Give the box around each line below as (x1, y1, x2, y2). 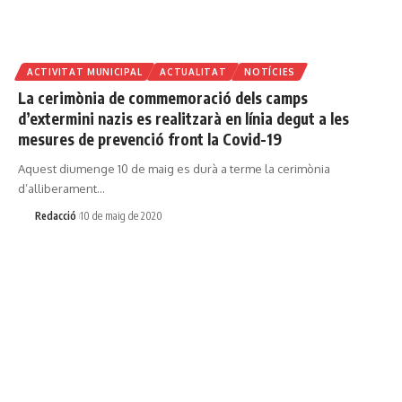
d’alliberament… (18, 180, 105, 196)
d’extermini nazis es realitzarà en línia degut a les (18, 108, 349, 128)
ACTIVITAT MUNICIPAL (27, 66, 143, 77)
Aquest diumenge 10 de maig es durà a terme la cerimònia (18, 161, 330, 176)
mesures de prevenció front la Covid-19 (18, 128, 282, 149)
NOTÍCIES (244, 66, 295, 77)
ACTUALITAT (160, 66, 227, 77)
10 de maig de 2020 (79, 209, 162, 223)
